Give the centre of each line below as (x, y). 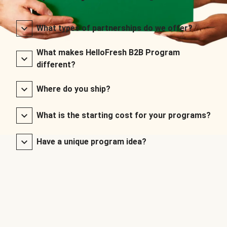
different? (56, 64)
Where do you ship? (73, 89)
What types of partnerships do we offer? (115, 28)
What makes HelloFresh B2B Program (108, 52)
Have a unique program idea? (91, 141)
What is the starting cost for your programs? (124, 115)
